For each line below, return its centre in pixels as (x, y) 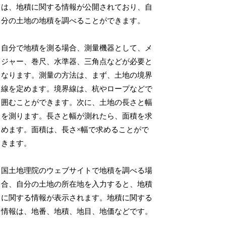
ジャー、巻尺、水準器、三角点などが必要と (77, 62)
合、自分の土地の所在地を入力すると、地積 (77, 184)
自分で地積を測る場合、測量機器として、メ (77, 48)
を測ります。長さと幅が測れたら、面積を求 (77, 116)
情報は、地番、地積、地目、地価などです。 (77, 212)
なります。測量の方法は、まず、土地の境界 (77, 75)
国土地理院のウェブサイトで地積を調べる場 (77, 171)
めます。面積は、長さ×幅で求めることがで (75, 130)
